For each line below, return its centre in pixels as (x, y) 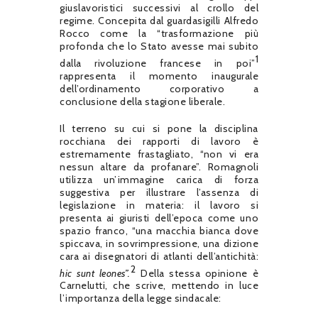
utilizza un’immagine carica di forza (159, 179)
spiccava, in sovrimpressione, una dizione (159, 243)
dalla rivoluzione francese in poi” (158, 63)
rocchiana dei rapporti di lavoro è (159, 141)
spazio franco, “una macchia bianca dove (159, 230)
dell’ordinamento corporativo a (159, 88)
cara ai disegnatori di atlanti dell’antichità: (159, 256)
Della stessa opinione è (197, 273)
